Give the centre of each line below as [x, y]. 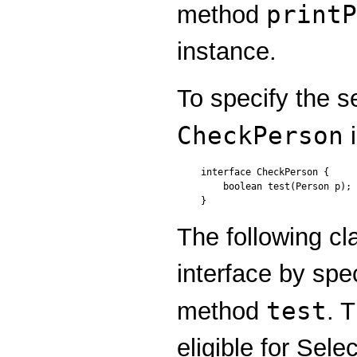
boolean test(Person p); [276, 186]
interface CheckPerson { [265, 172]
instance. [227, 52]
